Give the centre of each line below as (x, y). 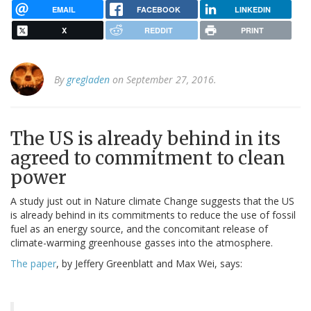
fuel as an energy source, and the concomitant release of (139, 229)
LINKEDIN (252, 9)
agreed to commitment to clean (148, 158)
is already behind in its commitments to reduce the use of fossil (153, 215)
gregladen (88, 80)
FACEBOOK (158, 9)
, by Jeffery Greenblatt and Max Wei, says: (149, 264)
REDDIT (158, 31)
